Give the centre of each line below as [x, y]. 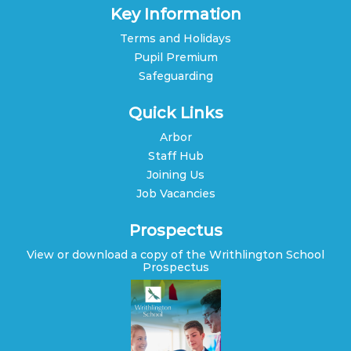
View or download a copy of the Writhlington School [175, 255]
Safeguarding [175, 76]
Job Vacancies [175, 194]
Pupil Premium [175, 58]
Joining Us [175, 175]
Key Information [175, 14]
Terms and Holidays [175, 39]
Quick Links [175, 113]
